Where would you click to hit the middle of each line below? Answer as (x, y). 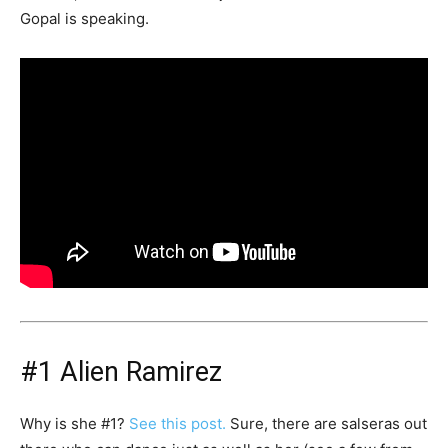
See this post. (177, 424)
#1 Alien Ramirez (121, 372)
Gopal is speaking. (84, 18)
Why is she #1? (74, 424)
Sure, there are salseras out (326, 424)
